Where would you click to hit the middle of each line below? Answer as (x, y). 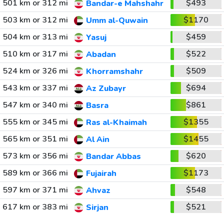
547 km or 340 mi (35, 105)
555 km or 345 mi (35, 122)
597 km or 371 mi (35, 190)
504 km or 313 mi (35, 37)
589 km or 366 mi (35, 173)
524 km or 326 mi (35, 71)
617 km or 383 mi (35, 207)
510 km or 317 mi (35, 54)
